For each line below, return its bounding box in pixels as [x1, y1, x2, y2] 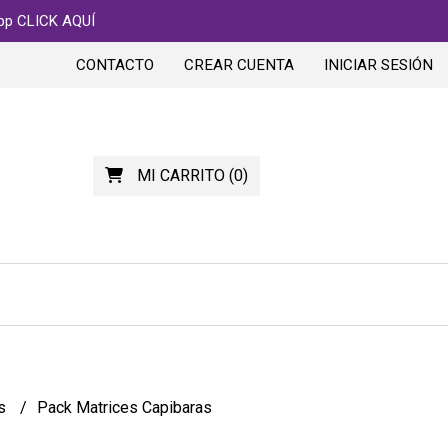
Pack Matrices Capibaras [36, 398, 212, 417]
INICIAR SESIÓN [324, 56, 433, 74]
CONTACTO [76, 56, 154, 74]
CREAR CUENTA [184, 56, 294, 74]
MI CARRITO [136, 165, 225, 185]
